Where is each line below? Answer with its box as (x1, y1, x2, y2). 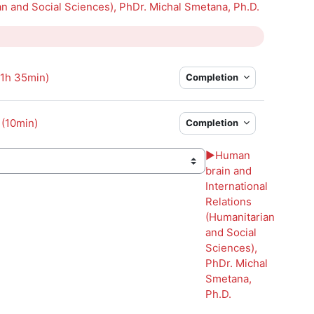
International (205, 179, 268, 193)
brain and (205, 164, 252, 177)
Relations (205, 195, 252, 208)
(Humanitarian (205, 210, 275, 224)
